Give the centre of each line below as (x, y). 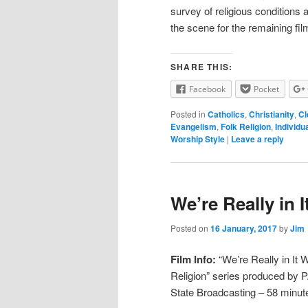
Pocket (266, 89)
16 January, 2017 (244, 228)
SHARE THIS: (202, 66)
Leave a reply (257, 139)
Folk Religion (246, 127)
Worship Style (198, 139)
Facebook (207, 89)
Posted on (190, 228)
